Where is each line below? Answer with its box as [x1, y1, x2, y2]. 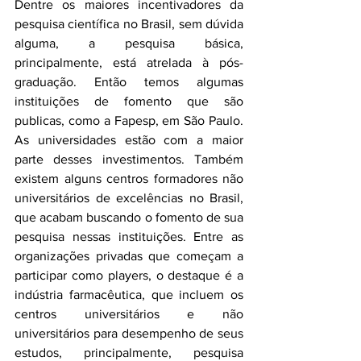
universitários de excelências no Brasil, [15, 191, 243, 205]
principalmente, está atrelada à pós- [15, 56, 243, 69]
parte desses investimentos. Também [15, 152, 243, 166]
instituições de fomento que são [15, 94, 243, 108]
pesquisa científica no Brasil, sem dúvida [15, 17, 243, 31]
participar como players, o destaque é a [15, 268, 243, 282]
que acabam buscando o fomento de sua [15, 210, 243, 224]
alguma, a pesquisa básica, [15, 36, 243, 50]
